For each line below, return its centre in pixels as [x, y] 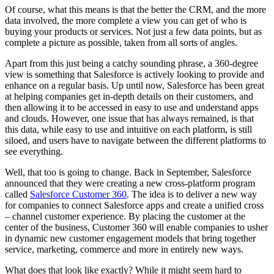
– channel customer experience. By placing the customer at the [125, 216]
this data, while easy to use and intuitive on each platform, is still [128, 129]
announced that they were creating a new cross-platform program [130, 183]
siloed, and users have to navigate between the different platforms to [135, 140]
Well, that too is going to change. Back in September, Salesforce [128, 172]
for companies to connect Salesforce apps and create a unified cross [134, 205]
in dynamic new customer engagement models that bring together [130, 238]
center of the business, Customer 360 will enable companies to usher [136, 227]
